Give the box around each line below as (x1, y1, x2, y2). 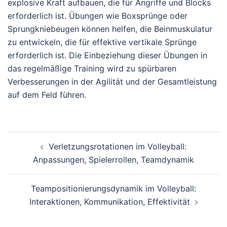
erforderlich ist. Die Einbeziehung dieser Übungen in (8, 50, 207, 60)
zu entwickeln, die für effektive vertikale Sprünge (8, 36, 197, 47)
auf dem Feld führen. (8, 89, 86, 100)
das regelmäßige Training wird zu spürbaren (8, 63, 176, 73)
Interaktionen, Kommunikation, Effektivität (29, 196, 190, 207)
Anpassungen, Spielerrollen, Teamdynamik (33, 154, 194, 165)
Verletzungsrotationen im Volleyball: (49, 141, 186, 152)
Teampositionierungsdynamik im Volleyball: (31, 183, 196, 194)
